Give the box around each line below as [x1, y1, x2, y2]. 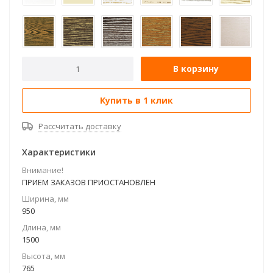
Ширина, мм [22, 193, 69, 204]
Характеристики [22, 146, 96, 158]
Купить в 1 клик [100, 94, 173, 106]
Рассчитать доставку [38, 120, 121, 132]
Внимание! [22, 164, 63, 175]
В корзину [173, 62, 219, 74]
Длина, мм [22, 221, 61, 233]
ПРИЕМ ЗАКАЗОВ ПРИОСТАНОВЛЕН [22, 176, 155, 188]
